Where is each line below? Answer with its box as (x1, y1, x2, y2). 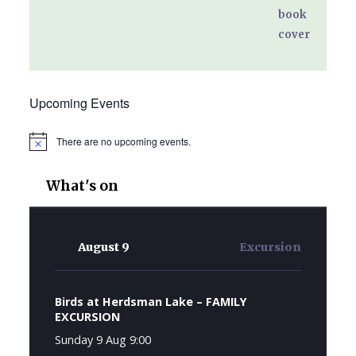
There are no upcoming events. (56, 133, 191, 148)
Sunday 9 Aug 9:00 (54, 331, 151, 347)
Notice (28, 139, 56, 153)
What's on (45, 176, 118, 195)
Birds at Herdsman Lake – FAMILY (54, 293, 247, 309)
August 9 (77, 239, 130, 254)
